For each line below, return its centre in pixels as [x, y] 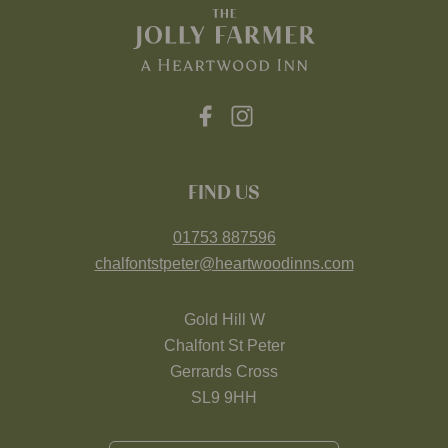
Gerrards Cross [224, 371]
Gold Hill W [224, 319]
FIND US [224, 193]
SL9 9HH [224, 397]
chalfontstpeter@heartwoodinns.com [224, 263]
